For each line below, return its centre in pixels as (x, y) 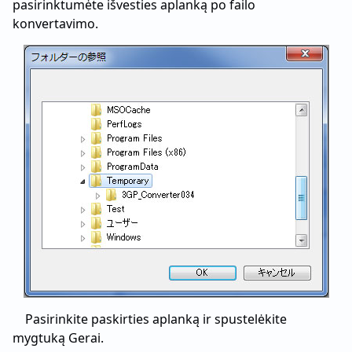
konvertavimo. (55, 24)
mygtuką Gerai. (58, 338)
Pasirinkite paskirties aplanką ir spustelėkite (156, 319)
